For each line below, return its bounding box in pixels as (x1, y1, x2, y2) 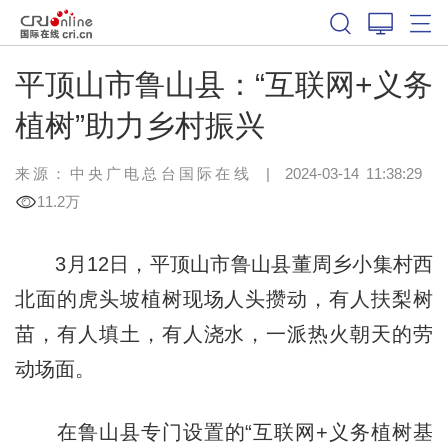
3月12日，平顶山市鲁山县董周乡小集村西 (14, 252, 434, 275)
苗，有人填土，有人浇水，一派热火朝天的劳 (14, 322, 434, 345)
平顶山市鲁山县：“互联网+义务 (14, 67, 434, 101)
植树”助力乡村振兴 (14, 108, 265, 142)
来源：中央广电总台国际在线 (14, 164, 252, 182)
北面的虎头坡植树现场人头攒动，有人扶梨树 (14, 287, 434, 310)
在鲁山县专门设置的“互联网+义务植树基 (14, 420, 434, 443)
